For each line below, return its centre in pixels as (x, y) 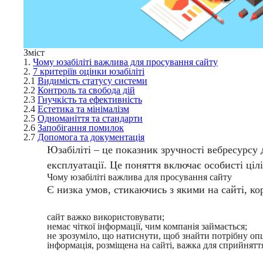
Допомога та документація (91, 137)
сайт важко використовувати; (106, 217)
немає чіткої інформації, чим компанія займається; (147, 227)
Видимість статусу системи (92, 81)
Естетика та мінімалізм (83, 109)
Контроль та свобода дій (86, 90)
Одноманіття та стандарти (90, 119)
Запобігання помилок (81, 128)
